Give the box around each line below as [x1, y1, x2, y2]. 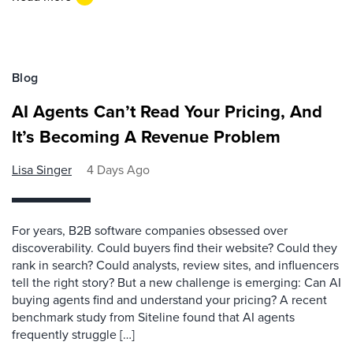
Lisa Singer [12, 161, 72, 179]
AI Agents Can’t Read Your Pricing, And [12, 98, 322, 124]
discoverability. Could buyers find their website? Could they [12, 239, 337, 257]
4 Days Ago [87, 161, 150, 179]
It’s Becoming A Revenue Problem [12, 124, 281, 150]
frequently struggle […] [12, 325, 135, 344]
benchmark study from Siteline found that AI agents [12, 308, 295, 326]
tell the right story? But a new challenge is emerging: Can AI [12, 273, 341, 292]
